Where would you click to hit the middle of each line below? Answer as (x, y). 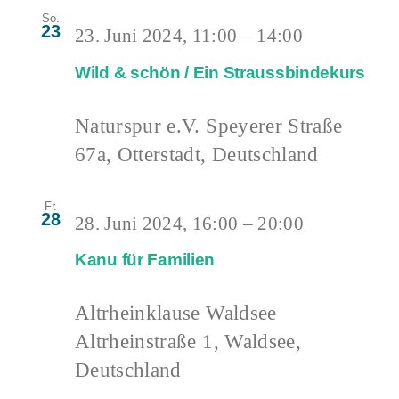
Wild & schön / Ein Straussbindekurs (220, 72)
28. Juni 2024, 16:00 (157, 223)
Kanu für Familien (145, 260)
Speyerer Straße (274, 125)
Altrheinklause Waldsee (176, 313)
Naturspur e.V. (141, 125)
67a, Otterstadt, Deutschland (197, 154)
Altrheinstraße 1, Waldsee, (188, 342)
